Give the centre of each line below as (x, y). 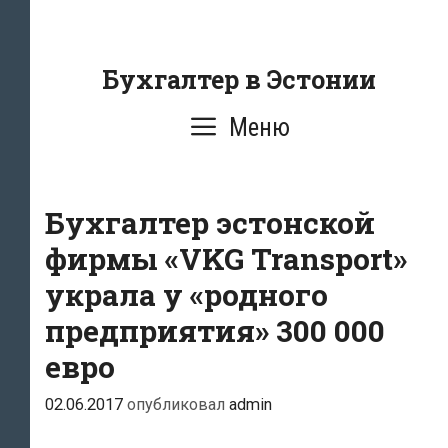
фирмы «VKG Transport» (226, 258)
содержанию (85, 68)
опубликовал (178, 405)
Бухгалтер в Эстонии (239, 79)
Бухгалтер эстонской (210, 222)
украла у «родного (186, 294)
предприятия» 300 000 (215, 330)
